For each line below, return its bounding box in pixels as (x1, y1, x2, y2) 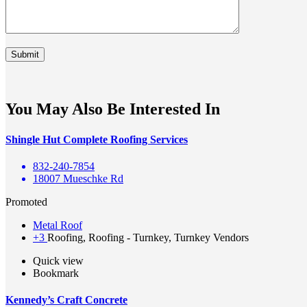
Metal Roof (33, 219, 82, 231)
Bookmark (33, 267, 79, 279)
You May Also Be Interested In (5, 100, 220, 119)
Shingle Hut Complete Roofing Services (5, 133, 188, 145)
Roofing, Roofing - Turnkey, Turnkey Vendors (47, 231, 249, 243)
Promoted (5, 195, 47, 208)
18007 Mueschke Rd (33, 172, 123, 184)
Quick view (33, 254, 84, 267)
